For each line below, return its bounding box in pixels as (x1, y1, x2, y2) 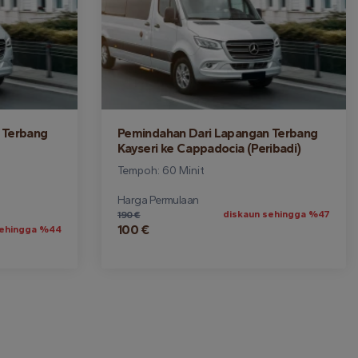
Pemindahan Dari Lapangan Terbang (117, 125, 318, 141)
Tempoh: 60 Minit (117, 164, 205, 177)
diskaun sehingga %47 (223, 209, 330, 220)
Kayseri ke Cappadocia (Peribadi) (117, 141, 301, 156)
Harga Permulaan (117, 193, 199, 207)
